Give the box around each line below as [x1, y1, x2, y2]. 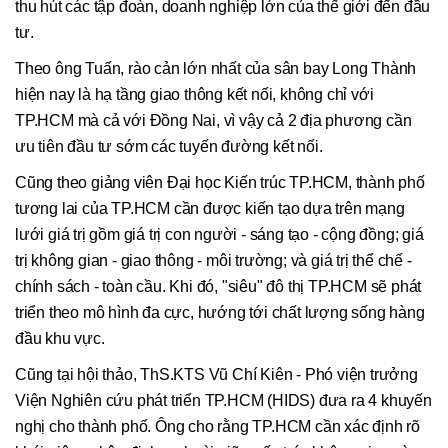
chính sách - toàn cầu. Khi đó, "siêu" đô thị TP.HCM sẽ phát [15, 278, 422, 296]
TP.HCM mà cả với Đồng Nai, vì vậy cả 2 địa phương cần [15, 112, 412, 130]
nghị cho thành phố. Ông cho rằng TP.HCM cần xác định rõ [15, 418, 420, 436]
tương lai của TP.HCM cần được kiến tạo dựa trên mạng [15, 200, 405, 218]
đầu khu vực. [15, 330, 105, 348]
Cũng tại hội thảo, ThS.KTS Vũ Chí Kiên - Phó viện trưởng [15, 366, 418, 384]
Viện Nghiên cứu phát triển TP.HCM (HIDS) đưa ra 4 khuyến [15, 392, 432, 410]
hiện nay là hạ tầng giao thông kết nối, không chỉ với [15, 86, 374, 104]
